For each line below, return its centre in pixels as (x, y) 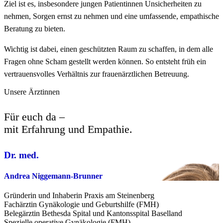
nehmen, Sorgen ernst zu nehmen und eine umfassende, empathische (111, 16)
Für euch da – (34, 117)
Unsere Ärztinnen (32, 92)
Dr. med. (21, 155)
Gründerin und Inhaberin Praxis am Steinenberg (79, 196)
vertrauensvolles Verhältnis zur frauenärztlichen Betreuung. (97, 74)
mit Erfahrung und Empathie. (68, 129)
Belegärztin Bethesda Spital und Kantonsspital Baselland (93, 214)
